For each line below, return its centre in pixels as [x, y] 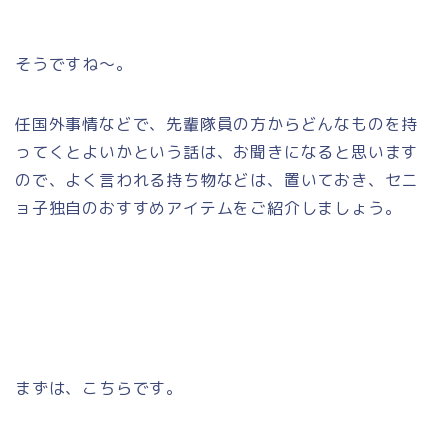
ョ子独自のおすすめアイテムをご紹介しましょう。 [208, 207]
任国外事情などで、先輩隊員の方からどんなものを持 [217, 123]
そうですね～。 [74, 63]
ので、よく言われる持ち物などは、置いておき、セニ [217, 179]
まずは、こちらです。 [99, 387]
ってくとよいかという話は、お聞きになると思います [217, 151]
